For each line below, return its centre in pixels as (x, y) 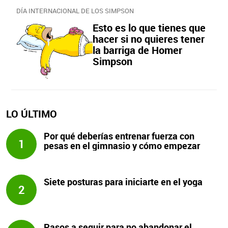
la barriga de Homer (137, 50)
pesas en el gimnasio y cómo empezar (122, 146)
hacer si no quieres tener (149, 39)
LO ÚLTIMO (32, 114)
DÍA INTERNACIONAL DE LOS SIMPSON (75, 11)
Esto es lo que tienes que (149, 28)
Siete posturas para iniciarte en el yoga (123, 181)
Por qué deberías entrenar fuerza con (119, 136)
